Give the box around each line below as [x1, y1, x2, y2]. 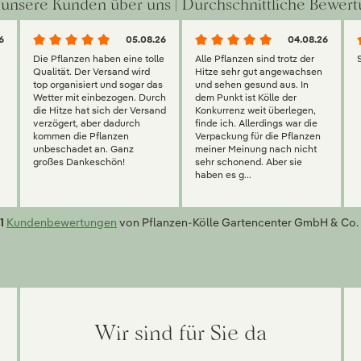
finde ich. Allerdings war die [194, 117, 317, 130]
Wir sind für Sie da [93, 319, 267, 346]
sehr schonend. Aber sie [194, 156, 302, 168]
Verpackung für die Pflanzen [194, 130, 321, 143]
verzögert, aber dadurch [32, 117, 140, 130]
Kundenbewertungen [6, 215, 117, 230]
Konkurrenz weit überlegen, [194, 104, 316, 117]
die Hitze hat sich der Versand [32, 104, 166, 117]
